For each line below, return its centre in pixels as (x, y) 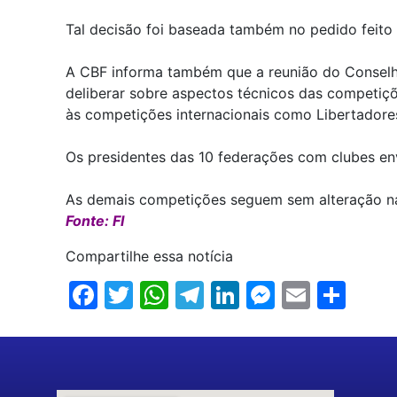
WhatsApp (232, 295)
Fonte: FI (95, 221)
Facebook (156, 295)
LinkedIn (291, 295)
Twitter (176, 295)
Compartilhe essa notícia (149, 256)
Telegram (261, 295)
